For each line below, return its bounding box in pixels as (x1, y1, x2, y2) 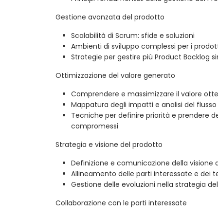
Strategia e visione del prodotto (55, 140, 163, 150)
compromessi (71, 121, 118, 131)
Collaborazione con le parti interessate (55, 198, 187, 208)
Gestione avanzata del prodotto (55, 12, 164, 22)
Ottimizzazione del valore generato (55, 71, 175, 81)
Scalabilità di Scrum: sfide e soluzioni (71, 31, 195, 41)
